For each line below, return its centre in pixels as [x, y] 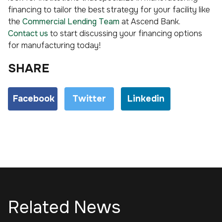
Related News [64, 207]
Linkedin [146, 98]
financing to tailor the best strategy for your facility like [109, 9]
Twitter [89, 98]
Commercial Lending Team [71, 21]
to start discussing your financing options [125, 33]
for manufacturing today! [55, 45]
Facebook [34, 98]
